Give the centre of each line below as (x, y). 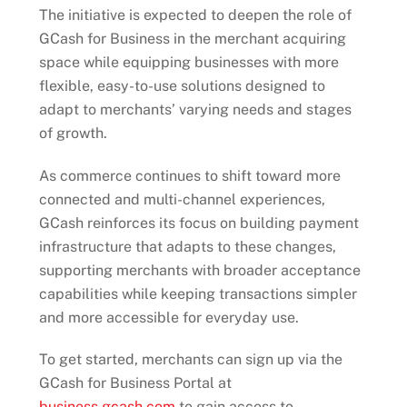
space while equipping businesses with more (189, 62)
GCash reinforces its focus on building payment (199, 223)
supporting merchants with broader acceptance (199, 270)
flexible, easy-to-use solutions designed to (182, 85)
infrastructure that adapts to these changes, (187, 246)
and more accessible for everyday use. (169, 317)
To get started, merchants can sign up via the (190, 360)
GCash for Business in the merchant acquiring (192, 38)
